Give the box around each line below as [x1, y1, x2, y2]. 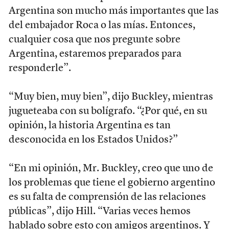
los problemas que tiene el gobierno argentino [8, 177, 215, 188]
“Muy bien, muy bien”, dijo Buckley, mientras [8, 91, 213, 102]
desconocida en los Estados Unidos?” [8, 134, 178, 145]
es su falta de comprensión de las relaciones [8, 192, 206, 202]
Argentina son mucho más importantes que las [8, 6, 219, 16]
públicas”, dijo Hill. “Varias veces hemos [8, 206, 191, 217]
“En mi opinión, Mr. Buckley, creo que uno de [8, 163, 213, 174]
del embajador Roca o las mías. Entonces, [8, 20, 195, 31]
